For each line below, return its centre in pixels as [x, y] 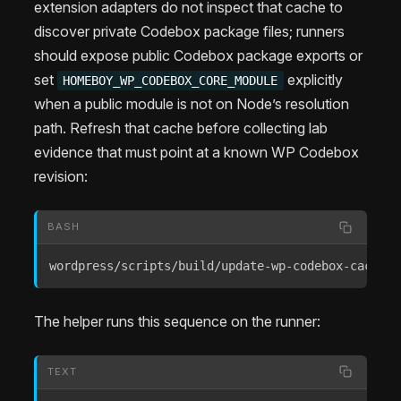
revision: [61, 177]
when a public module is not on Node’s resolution [192, 104]
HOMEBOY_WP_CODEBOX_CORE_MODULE [171, 81]
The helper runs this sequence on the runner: [177, 321]
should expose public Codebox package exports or [198, 56]
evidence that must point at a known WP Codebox [196, 153]
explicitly [313, 80]
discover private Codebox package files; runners [189, 32]
